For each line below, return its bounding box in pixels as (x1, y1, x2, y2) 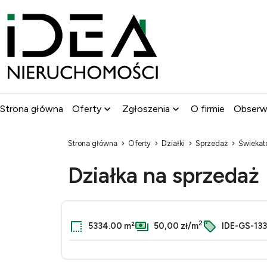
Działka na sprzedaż (68, 162, 265, 188)
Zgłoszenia (122, 103, 170, 114)
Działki (162, 139, 185, 148)
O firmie (191, 103, 225, 114)
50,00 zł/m (152, 220, 198, 231)
